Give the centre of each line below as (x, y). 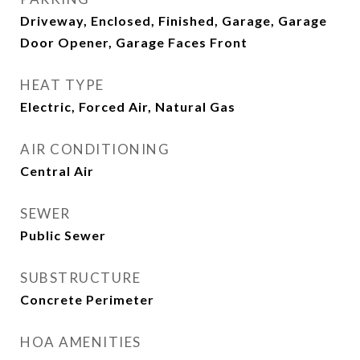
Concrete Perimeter (87, 299)
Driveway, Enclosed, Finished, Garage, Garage (174, 20)
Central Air (57, 171)
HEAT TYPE (62, 85)
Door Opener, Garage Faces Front (134, 42)
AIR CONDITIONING (95, 149)
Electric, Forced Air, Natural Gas (128, 106)
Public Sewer (63, 235)
